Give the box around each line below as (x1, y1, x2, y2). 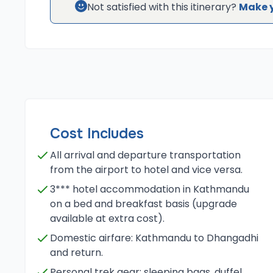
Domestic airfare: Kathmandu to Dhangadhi (50, 231, 258, 245)
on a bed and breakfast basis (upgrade (50, 197, 237, 211)
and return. (50, 246, 103, 260)
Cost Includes (50, 124, 144, 143)
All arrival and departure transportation (50, 148, 241, 162)
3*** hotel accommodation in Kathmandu (50, 182, 249, 196)
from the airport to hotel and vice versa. (50, 163, 243, 177)
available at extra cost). (50, 211, 165, 225)
